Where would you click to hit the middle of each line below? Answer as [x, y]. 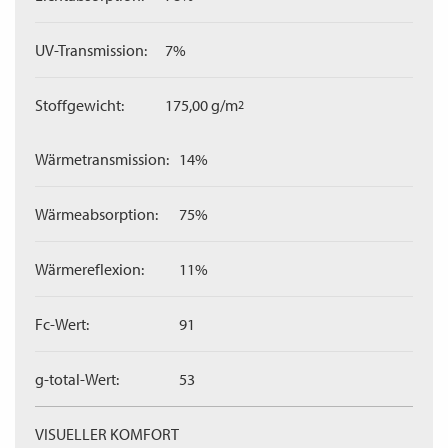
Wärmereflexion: [89, 269]
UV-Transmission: [91, 50]
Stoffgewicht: [79, 105]
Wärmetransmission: [102, 159]
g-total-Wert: [77, 379]
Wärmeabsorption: [96, 214]
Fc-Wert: [62, 324]
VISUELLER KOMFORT [107, 434]
